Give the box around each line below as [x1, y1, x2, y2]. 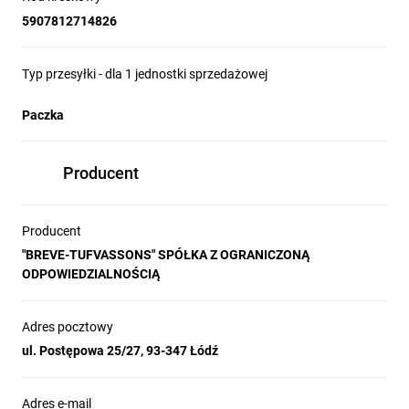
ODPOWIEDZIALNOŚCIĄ [22, 267, 160, 281]
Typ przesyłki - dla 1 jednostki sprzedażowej [22, 67, 267, 81]
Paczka [22, 108, 64, 122]
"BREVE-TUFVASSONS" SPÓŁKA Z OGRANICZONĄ [22, 247, 309, 262]
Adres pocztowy [22, 320, 113, 334]
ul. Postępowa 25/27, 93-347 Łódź [22, 343, 218, 358]
